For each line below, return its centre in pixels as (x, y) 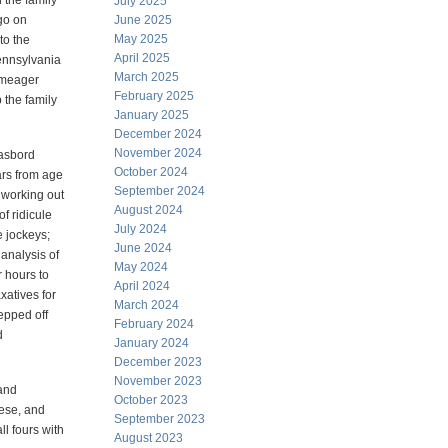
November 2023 (158, 381)
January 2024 (151, 343)
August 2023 (148, 438)
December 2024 (158, 134)
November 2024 (158, 153)
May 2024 (141, 267)
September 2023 (159, 419)
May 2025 (141, 39)
